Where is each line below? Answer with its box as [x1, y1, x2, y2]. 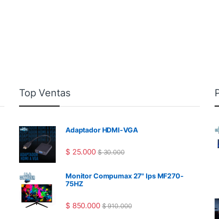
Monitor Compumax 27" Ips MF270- [66, 172, 184, 180]
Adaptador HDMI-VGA [66, 126, 138, 134]
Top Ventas [19, 87, 70, 99]
